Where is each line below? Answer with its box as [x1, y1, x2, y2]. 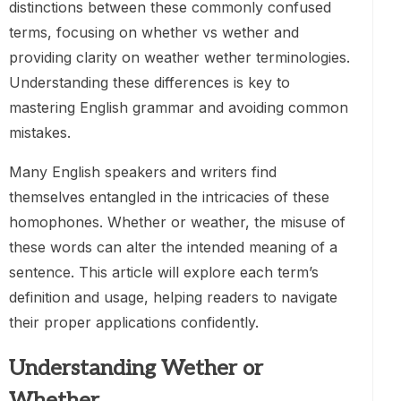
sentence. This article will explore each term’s [9, 263, 319, 282]
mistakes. [9, 124, 71, 142]
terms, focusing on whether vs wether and [9, 23, 299, 42]
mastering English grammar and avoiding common [9, 98, 348, 117]
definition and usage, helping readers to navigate [9, 288, 337, 307]
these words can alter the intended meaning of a [9, 238, 337, 257]
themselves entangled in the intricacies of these [9, 188, 329, 207]
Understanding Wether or [9, 355, 263, 382]
